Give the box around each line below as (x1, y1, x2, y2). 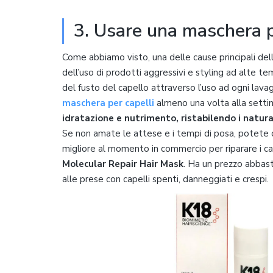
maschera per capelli (62, 96, 154, 109)
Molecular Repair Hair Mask (62, 157, 183, 170)
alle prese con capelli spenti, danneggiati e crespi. (62, 172, 269, 185)
